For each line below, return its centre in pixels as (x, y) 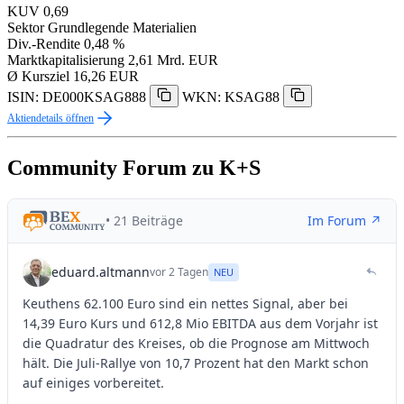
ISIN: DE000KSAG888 (77, 96)
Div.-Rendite (44, 43)
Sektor (26, 27)
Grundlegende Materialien (122, 27)
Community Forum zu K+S (134, 167)
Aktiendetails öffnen (50, 118)
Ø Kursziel (38, 76)
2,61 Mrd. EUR (173, 60)
